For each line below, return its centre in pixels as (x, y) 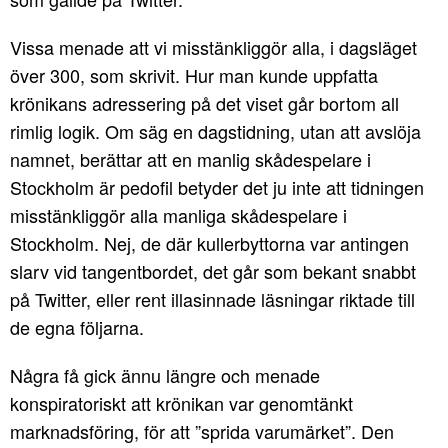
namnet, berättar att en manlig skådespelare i (190, 159)
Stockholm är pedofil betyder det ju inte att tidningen (217, 187)
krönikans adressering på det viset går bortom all (204, 103)
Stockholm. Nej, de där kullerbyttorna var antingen (209, 243)
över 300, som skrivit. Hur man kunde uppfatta (194, 75)
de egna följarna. (77, 327)
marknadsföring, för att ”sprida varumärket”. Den (202, 431)
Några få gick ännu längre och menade (165, 375)
